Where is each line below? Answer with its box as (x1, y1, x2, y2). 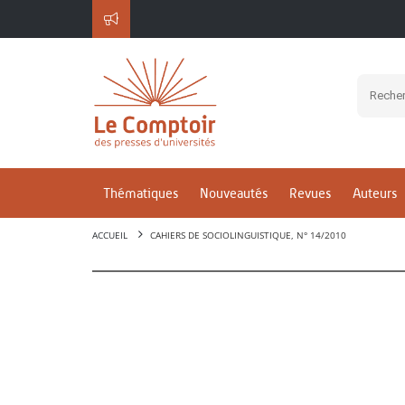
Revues (289, 185, 331, 202)
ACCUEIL (92, 229, 127, 241)
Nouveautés (200, 185, 268, 202)
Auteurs (353, 185, 397, 202)
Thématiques (103, 185, 178, 202)
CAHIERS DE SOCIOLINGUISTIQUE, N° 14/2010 (150, 229, 346, 241)
